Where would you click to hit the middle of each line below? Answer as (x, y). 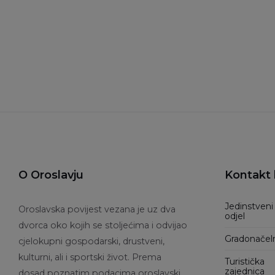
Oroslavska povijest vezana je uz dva (97, 210)
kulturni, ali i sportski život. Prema (90, 258)
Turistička (245, 262)
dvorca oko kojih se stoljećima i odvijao (103, 226)
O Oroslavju (51, 175)
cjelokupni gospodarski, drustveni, (91, 242)
